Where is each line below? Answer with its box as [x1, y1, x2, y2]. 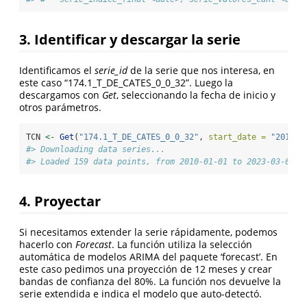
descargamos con [19, 88, 102, 101]
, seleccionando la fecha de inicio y [116, 88, 275, 101]
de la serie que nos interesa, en [127, 63, 275, 77]
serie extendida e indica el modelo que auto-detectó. [19, 287, 262, 301]
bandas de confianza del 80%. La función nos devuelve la [19, 275, 281, 288]
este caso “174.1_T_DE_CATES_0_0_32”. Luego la [19, 75, 233, 89]
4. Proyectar [19, 191, 101, 211]
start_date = [208, 132, 266, 142]
